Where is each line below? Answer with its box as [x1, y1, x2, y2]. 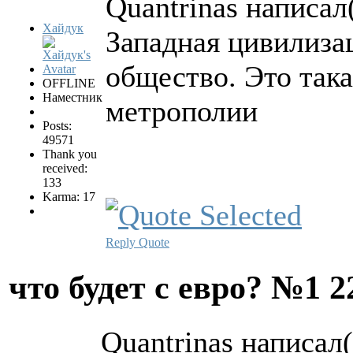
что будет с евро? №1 [9, 268, 329, 306]
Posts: [43, 119, 72, 133]
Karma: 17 [43, 190, 95, 204]
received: [43, 162, 87, 176]
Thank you [43, 147, 97, 162]
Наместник [43, 91, 102, 105]
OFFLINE [43, 76, 95, 91]
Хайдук [43, 21, 84, 35]
